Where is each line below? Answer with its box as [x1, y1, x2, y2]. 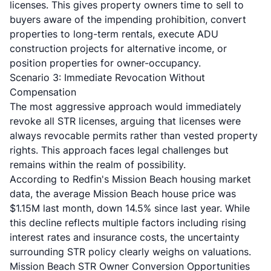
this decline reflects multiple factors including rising [10, 217, 246, 229]
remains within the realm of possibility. [10, 158, 186, 171]
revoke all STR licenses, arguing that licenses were [10, 115, 241, 127]
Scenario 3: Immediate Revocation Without [10, 71, 205, 83]
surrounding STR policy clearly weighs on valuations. [10, 246, 251, 258]
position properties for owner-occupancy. [10, 57, 201, 69]
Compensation [10, 86, 76, 98]
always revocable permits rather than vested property [10, 129, 258, 142]
